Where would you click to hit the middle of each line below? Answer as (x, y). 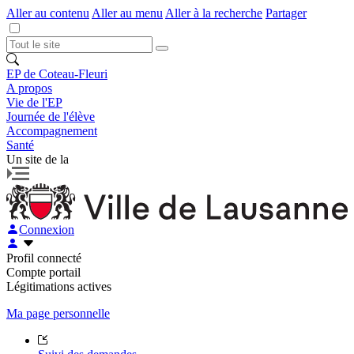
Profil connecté (44, 258)
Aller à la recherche (214, 13)
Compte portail (43, 272)
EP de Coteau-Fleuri (57, 74)
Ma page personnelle (58, 313)
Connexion (47, 229)
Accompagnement (52, 131)
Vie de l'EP (34, 102)
